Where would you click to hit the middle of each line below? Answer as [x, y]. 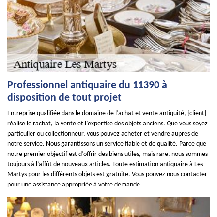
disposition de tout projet [64, 98]
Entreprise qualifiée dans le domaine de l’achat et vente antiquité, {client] [107, 114]
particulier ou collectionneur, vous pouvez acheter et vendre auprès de [103, 134]
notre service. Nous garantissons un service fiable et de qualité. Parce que [107, 144]
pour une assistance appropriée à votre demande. [75, 185]
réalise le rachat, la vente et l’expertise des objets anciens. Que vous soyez [108, 124]
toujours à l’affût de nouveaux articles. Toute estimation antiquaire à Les [105, 164]
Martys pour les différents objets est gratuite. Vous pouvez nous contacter [107, 175]
